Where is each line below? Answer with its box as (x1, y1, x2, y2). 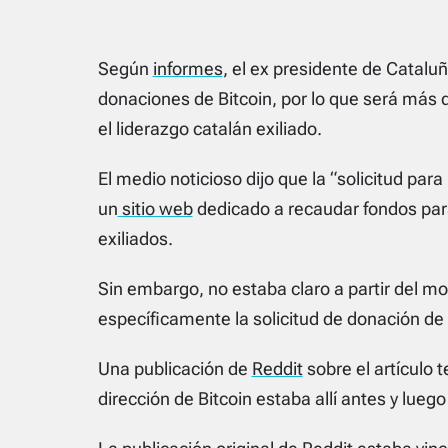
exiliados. (97, 227, 173, 249)
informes (152, 57, 223, 79)
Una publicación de (97, 357, 252, 379)
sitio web (117, 197, 193, 219)
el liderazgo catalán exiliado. (97, 117, 322, 139)
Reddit (251, 357, 303, 379)
